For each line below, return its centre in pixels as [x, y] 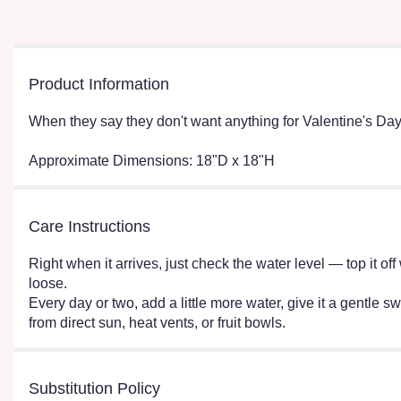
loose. [48, 283]
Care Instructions [90, 226]
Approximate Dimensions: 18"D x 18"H [152, 160]
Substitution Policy [94, 388]
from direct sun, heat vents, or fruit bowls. [157, 322]
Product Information [99, 84]
